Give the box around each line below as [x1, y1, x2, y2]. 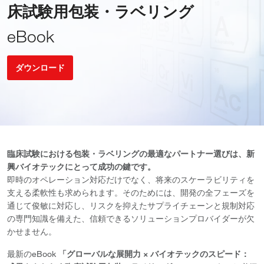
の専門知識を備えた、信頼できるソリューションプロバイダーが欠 [7, 213, 255, 224]
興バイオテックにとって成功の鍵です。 [7, 161, 156, 172]
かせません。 [7, 226, 57, 237]
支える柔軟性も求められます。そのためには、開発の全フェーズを [7, 187, 255, 198]
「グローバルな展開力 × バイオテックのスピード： [58, 248, 249, 259]
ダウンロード [15, 62, 65, 73]
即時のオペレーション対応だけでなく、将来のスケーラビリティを [7, 174, 255, 185]
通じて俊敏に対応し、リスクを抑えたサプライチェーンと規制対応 [7, 200, 255, 211]
